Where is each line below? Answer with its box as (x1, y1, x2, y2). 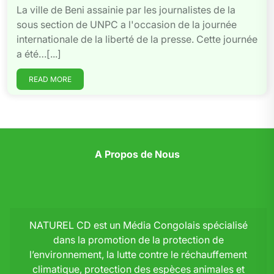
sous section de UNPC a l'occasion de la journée (17, 18, 237, 31)
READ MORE (29, 75, 72, 84)
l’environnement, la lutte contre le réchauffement (29, 248, 247, 261)
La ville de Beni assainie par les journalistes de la (17, 4, 235, 16)
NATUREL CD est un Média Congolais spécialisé (29, 219, 248, 231)
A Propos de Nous (94, 148, 180, 160)
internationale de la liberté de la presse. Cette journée (17, 33, 257, 45)
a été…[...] (17, 48, 61, 60)
